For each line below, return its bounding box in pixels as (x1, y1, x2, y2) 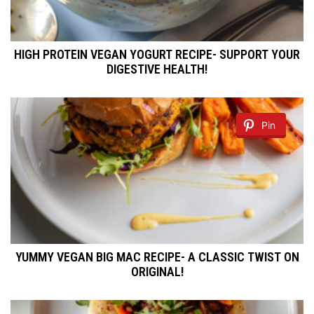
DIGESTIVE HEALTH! (107, 62, 207, 77)
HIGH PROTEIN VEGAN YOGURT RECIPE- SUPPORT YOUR (14, 47, 300, 62)
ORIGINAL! (130, 264, 184, 280)
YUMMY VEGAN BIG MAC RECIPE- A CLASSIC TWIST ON (15, 250, 299, 265)
